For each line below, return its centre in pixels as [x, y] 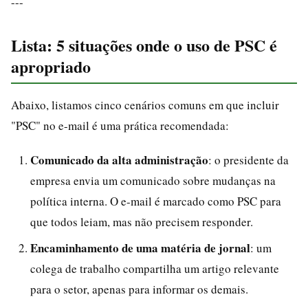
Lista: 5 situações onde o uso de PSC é [144, 45]
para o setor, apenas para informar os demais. [139, 289]
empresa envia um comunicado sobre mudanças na [153, 180]
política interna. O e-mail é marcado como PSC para [156, 201]
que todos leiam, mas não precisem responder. [142, 221]
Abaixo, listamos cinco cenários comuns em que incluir [145, 104]
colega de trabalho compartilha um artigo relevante [155, 268]
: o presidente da [249, 159]
